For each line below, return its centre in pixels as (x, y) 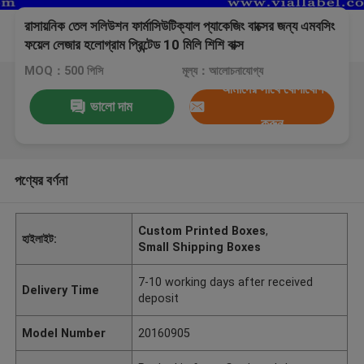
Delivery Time (61, 290)
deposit (159, 298)
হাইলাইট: (40, 238)
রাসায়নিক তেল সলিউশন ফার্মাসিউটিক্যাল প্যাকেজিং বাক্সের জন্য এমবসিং (180, 26)
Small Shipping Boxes (200, 247)
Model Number (64, 333)
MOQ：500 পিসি (64, 71)
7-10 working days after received (226, 282)
